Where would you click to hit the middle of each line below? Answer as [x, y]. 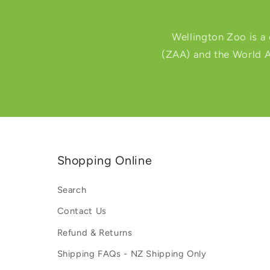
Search [72, 190]
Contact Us [82, 211]
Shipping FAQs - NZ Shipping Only [132, 254]
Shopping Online [105, 160]
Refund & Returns [95, 232]
